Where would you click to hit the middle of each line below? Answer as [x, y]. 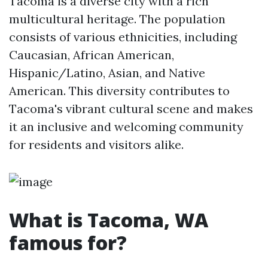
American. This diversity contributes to [119, 91]
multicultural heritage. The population [117, 19]
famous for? [68, 243]
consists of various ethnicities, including [123, 37]
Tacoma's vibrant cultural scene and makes [131, 109]
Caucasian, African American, [92, 55]
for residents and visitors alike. [96, 144]
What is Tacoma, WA [109, 220]
